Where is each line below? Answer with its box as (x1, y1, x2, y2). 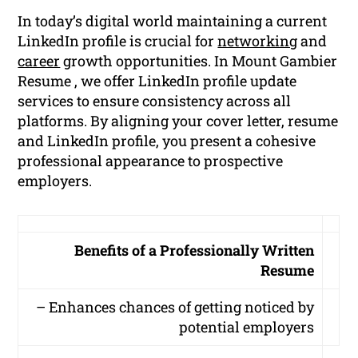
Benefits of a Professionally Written (74, 241, 315, 261)
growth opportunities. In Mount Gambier (60, 51, 338, 71)
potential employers (179, 317, 315, 337)
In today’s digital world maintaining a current (18, 11, 328, 31)
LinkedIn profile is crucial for (18, 31, 218, 51)
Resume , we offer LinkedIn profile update (18, 71, 297, 91)
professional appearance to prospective (18, 151, 284, 171)
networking (217, 31, 298, 51)
